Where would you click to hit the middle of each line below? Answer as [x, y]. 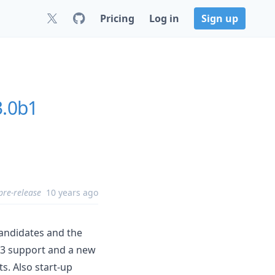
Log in [164, 18]
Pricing [117, 18]
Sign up [220, 18]
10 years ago [72, 192]
